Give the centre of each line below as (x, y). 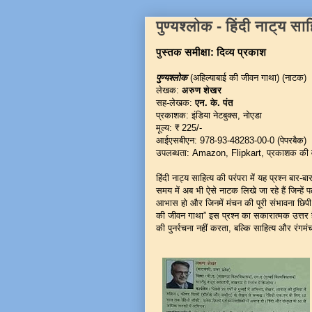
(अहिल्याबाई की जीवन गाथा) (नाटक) (247, 78)
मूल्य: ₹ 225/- (179, 128)
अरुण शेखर (203, 90)
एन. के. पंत (214, 103)
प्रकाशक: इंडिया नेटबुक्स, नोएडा (209, 115)
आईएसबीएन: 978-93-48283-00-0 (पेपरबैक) (231, 140)
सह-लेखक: (175, 103)
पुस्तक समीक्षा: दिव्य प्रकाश (211, 52)
